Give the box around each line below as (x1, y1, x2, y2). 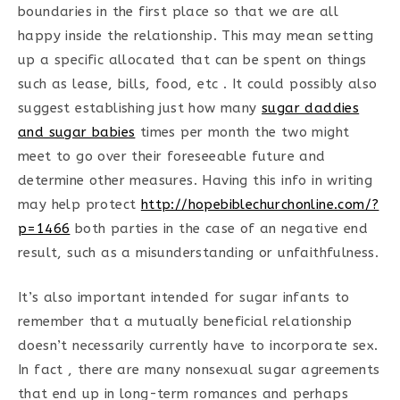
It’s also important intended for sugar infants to (18, 288, 350, 305)
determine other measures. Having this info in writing (18, 172, 373, 188)
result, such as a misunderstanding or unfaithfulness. (18, 245, 379, 261)
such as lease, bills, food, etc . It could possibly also (18, 76, 378, 92)
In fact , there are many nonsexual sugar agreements (18, 361, 380, 378)
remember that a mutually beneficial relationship (18, 312, 353, 329)
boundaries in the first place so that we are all (18, 4, 339, 20)
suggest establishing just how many (18, 100, 262, 116)
